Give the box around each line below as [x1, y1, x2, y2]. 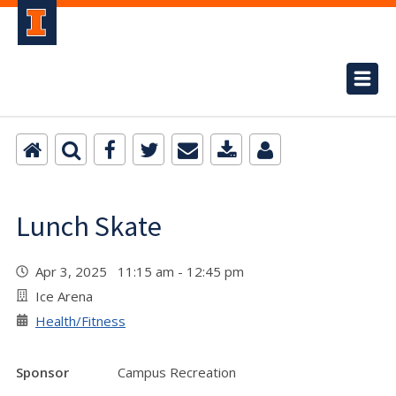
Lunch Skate [16, 209, 162, 244]
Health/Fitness [35, 312, 126, 330]
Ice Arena [35, 287, 93, 305]
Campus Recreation [118, 363, 236, 381]
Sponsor [16, 363, 69, 381]
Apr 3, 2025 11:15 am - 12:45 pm [35, 263, 251, 280]
